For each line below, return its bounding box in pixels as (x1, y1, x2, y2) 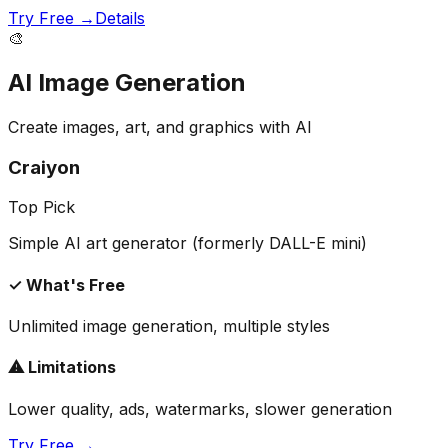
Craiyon (8, 155, 80, 179)
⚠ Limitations (8, 357, 116, 378)
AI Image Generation (8, 68, 246, 98)
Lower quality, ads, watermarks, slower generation (8, 398, 392, 419)
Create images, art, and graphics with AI (8, 117, 312, 137)
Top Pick (8, 197, 75, 218)
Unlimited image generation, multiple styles (8, 315, 330, 336)
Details (95, 8, 145, 29)
